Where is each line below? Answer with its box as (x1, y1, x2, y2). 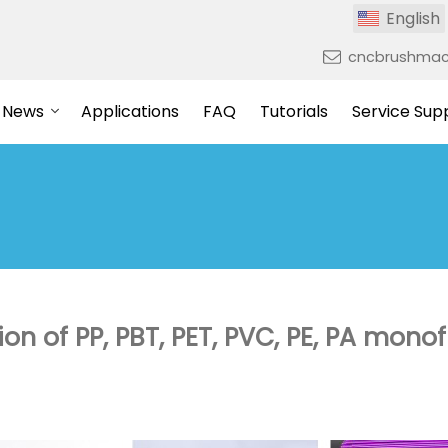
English (386, 7, 440, 30)
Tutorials (259, 100, 328, 123)
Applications (80, 100, 179, 123)
